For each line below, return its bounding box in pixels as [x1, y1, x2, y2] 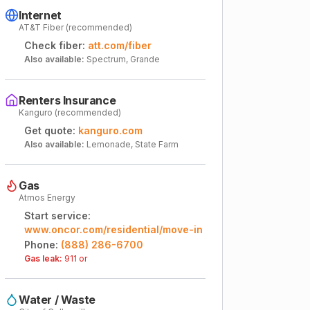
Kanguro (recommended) [19, 107, 121, 118]
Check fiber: [24, 39, 85, 51]
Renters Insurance [19, 93, 116, 107]
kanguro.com [78, 125, 143, 136]
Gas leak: [24, 253, 62, 264]
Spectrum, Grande [86, 54, 160, 64]
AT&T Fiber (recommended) [19, 22, 132, 33]
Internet [19, 8, 62, 22]
